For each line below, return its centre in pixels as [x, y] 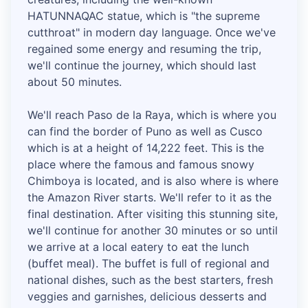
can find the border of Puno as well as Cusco [145, 132]
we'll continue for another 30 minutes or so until [153, 231]
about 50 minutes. [75, 82]
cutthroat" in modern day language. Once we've [152, 33]
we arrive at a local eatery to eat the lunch [138, 247]
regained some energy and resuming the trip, [144, 49]
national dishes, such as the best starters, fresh [150, 280]
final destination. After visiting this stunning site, [153, 214]
